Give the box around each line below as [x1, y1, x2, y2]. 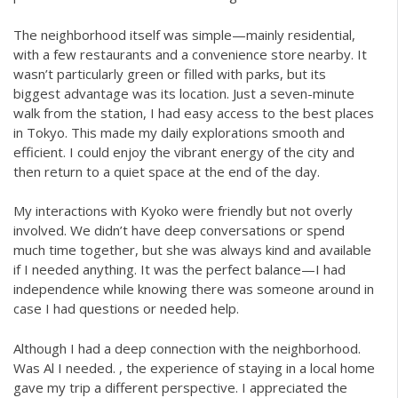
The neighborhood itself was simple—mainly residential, [13, 25, 355, 44]
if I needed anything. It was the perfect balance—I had [13, 260, 346, 278]
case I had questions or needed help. [13, 299, 239, 317]
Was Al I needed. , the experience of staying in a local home [13, 358, 375, 377]
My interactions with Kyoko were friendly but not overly [13, 202, 353, 219]
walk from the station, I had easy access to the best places [13, 103, 374, 122]
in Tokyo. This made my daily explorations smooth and [13, 123, 345, 141]
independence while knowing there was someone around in [13, 280, 374, 298]
